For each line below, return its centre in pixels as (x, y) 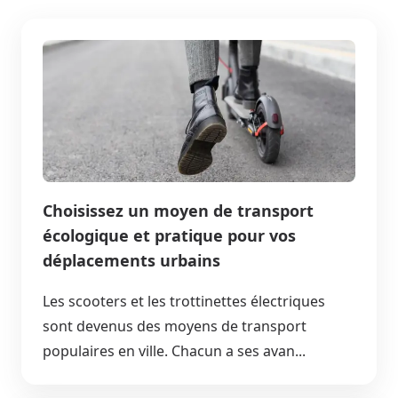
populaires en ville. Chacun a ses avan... (174, 350)
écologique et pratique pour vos (169, 235)
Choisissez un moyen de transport (178, 210)
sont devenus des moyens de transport (175, 326)
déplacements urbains (131, 260)
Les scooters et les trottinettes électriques (184, 301)
